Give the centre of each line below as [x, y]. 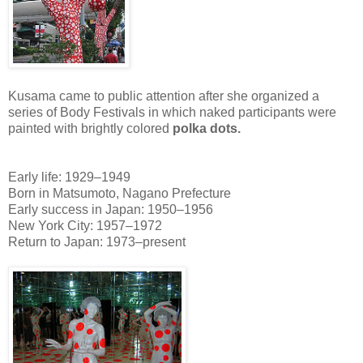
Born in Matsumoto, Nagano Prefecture [120, 193]
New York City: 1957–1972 [85, 225]
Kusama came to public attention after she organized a [164, 96]
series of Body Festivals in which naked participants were [172, 112]
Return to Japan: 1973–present [97, 241]
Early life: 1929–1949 [69, 177]
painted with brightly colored [90, 128]
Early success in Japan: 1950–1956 [111, 209]
